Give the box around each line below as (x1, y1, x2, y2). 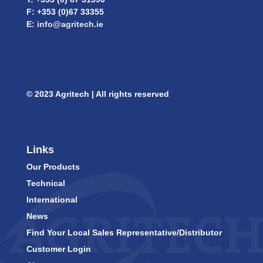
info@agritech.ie (34, 19, 103, 29)
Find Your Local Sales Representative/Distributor (26, 228, 222, 238)
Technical (26, 178, 65, 188)
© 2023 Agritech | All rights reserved (26, 89, 169, 99)
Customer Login (26, 244, 91, 254)
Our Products (26, 162, 80, 172)
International (26, 195, 77, 205)
